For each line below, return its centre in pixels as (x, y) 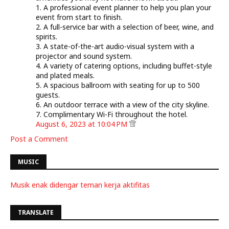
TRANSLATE (36, 212)
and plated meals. (65, 75)
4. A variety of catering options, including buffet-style (124, 66)
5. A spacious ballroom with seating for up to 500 (118, 85)
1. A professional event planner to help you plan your (123, 7)
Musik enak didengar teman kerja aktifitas (80, 185)
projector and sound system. (84, 56)
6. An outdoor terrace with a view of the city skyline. (122, 105)
